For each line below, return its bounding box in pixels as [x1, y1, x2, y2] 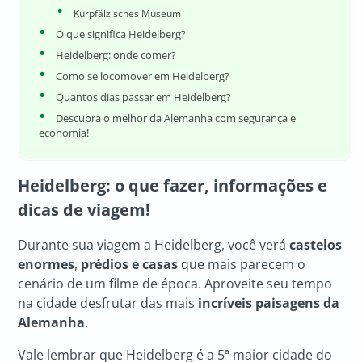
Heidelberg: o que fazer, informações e [18, 174, 328, 196]
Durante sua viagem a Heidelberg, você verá [18, 236, 290, 255]
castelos [289, 236, 343, 255]
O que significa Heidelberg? [56, 27, 186, 41]
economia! [39, 125, 90, 140]
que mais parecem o [181, 255, 306, 274]
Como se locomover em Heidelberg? [56, 69, 229, 83]
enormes [18, 255, 75, 274]
